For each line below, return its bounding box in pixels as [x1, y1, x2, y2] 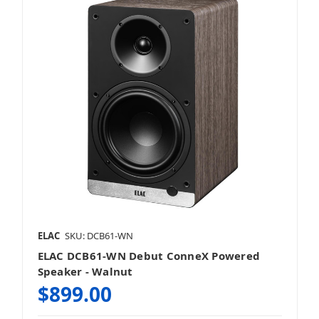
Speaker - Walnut [37, 263, 133, 278]
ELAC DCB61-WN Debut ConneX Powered [37, 248, 260, 263]
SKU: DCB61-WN [64, 229, 133, 242]
